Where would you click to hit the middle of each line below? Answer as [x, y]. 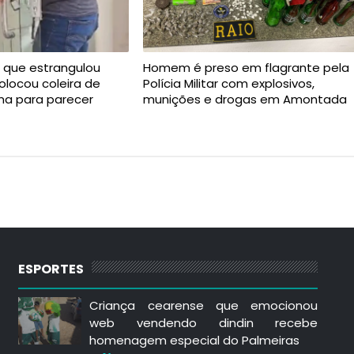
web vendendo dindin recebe [204, 322]
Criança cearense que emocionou [204, 305]
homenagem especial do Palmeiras [195, 340]
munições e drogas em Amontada [245, 99]
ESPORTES [51, 269]
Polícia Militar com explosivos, [228, 83]
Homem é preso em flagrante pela [246, 67]
